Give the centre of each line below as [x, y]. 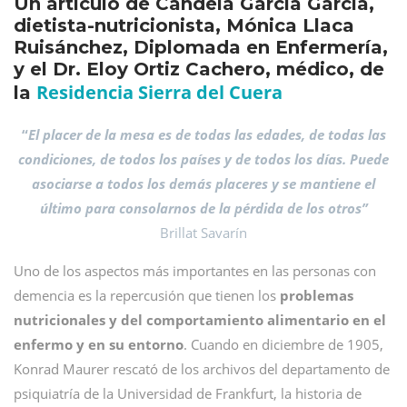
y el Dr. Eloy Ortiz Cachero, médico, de [199, 69]
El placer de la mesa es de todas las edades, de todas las [207, 134]
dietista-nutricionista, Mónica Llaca [184, 25]
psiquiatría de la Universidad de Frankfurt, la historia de [188, 393]
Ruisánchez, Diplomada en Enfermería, [201, 47]
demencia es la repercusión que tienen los [147, 295]
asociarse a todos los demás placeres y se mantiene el [203, 184]
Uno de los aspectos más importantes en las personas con [195, 271]
